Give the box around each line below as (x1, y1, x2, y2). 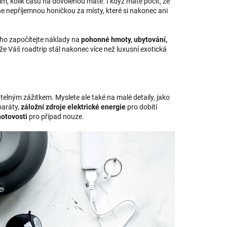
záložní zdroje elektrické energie (21, 102, 126, 111)
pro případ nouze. (27, 112, 86, 121)
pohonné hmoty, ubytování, (81, 35, 167, 44)
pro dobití (126, 102, 157, 111)
